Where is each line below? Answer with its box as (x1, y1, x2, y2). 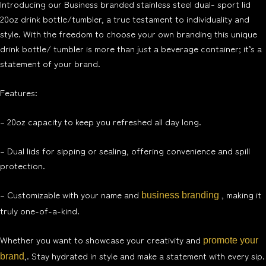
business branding (141, 190, 219, 201)
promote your (203, 235, 258, 246)
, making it (219, 188, 261, 201)
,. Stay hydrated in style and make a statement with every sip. (24, 249, 265, 262)
